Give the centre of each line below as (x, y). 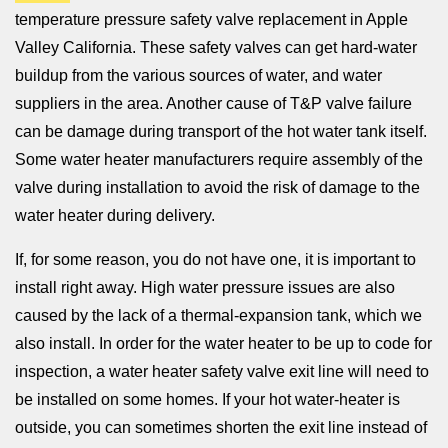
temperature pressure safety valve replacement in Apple (211, 19)
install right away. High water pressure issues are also (205, 287)
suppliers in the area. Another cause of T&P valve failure (213, 103)
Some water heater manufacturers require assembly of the (219, 159)
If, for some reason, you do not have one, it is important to (215, 259)
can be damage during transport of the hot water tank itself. (221, 131)
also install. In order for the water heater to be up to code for (223, 343)
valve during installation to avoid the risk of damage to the (217, 187)
